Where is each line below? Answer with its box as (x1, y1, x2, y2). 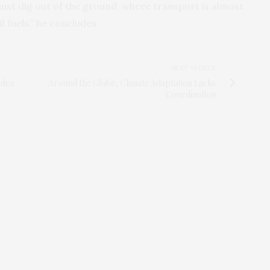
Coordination (166, 88, 216, 100)
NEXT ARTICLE (172, 63, 216, 72)
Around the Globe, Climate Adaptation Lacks (48, 77, 216, 89)
